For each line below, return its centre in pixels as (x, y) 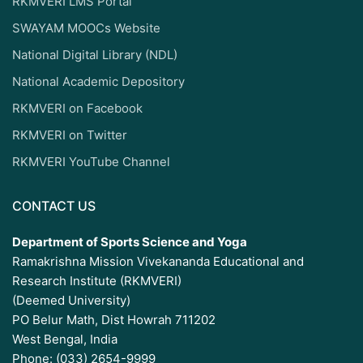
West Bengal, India (65, 339)
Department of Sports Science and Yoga (130, 241)
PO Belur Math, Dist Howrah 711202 (114, 319)
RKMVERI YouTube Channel (91, 161)
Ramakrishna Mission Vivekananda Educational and (158, 261)
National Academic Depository (98, 81)
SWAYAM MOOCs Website (86, 28)
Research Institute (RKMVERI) (97, 280)
